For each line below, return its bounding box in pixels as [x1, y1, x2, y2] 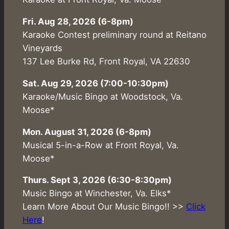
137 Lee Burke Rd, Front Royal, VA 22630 [22, 56, 190, 66]
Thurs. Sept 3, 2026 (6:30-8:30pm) [22, 175, 172, 186]
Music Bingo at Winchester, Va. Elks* [22, 188, 171, 199]
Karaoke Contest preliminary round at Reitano [22, 29, 207, 40]
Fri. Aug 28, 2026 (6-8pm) [22, 16, 133, 27]
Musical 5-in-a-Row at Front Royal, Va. [22, 140, 179, 150]
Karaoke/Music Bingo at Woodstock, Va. [22, 91, 183, 102]
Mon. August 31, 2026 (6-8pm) [22, 126, 151, 137]
